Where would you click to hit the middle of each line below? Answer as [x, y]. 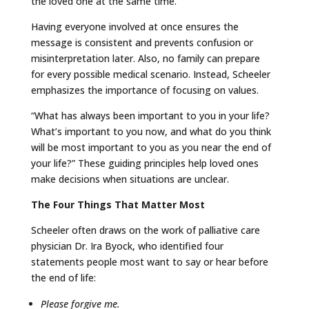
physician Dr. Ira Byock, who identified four [127, 246]
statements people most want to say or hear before [149, 261]
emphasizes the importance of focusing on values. [144, 90]
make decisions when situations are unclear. [130, 179]
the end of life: [63, 277]
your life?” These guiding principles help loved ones [144, 163]
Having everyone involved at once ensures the [134, 26]
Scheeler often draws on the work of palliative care [145, 230]
